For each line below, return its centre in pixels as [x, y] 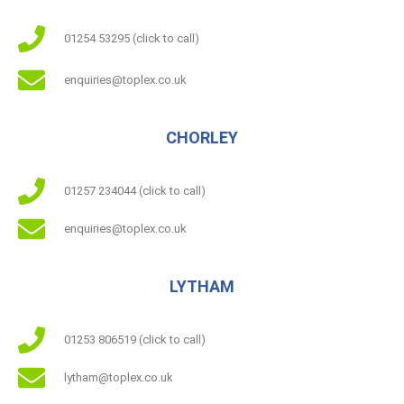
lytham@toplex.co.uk [118, 377]
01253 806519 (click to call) [134, 339]
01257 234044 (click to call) [134, 190]
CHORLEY [202, 137]
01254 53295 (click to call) [131, 38]
